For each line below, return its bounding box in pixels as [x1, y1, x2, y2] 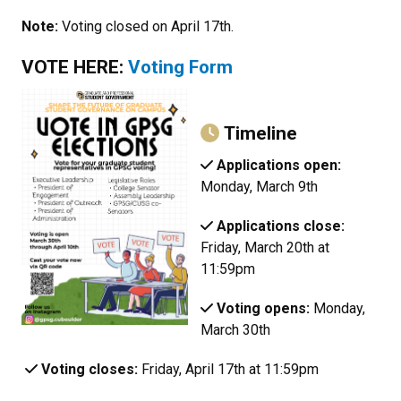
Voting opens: [217, 300, 310, 317]
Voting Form [128, 56, 233, 78]
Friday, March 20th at [200, 239, 329, 256]
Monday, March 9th [200, 178, 321, 195]
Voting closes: [41, 361, 138, 378]
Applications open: [217, 157, 341, 174]
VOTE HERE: [21, 56, 128, 78]
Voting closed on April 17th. [58, 18, 237, 35]
